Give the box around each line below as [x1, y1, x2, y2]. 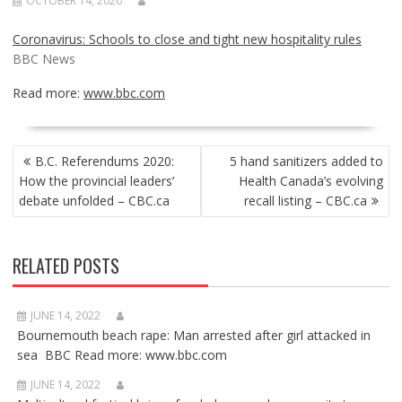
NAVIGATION [11, 161, 92, 188]
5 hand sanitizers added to [230, 153, 384, 170]
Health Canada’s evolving [239, 172, 384, 189]
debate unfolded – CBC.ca [18, 192, 170, 209]
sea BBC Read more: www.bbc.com [16, 346, 227, 363]
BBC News [12, 50, 75, 67]
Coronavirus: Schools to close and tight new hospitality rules [12, 31, 362, 48]
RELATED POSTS [12, 252, 119, 279]
